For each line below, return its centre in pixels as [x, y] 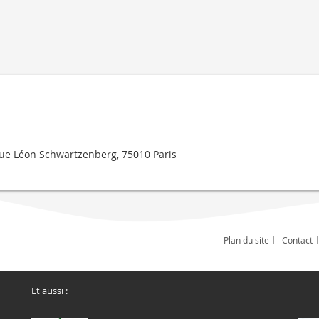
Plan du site [246, 240]
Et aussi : [49, 291]
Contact [297, 240]
